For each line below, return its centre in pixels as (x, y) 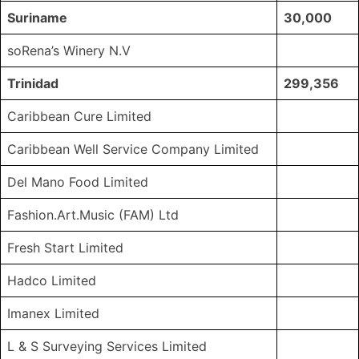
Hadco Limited (52, 281)
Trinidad (33, 84)
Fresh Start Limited (65, 248)
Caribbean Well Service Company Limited (133, 149)
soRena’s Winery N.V (69, 51)
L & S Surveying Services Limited (107, 347)
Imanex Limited (53, 314)
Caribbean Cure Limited (79, 117)
